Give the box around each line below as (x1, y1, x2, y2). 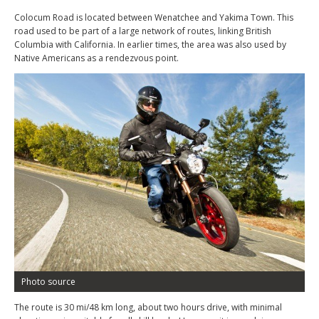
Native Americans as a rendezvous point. (14, 52, 179, 64)
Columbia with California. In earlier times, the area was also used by (14, 38, 286, 51)
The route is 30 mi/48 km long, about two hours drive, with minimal (14, 301, 282, 314)
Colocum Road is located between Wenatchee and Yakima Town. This (14, 11, 293, 23)
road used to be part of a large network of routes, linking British (14, 25, 271, 37)
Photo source (21, 276, 75, 288)
